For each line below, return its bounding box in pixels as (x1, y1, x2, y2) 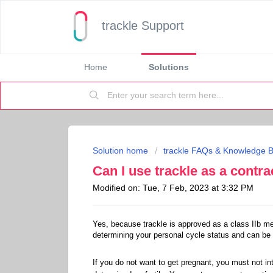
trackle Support (102, 19, 184, 32)
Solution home (93, 146, 151, 155)
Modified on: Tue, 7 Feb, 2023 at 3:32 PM (93, 183, 253, 193)
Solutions (149, 62, 189, 72)
